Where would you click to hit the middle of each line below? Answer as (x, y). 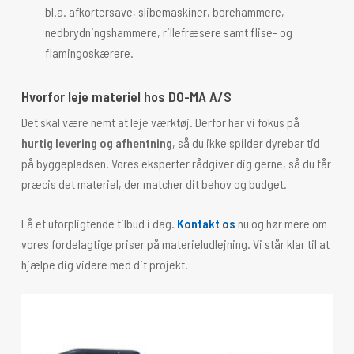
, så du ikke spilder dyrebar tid (246, 143)
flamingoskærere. (89, 53)
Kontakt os (206, 223)
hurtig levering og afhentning (96, 143)
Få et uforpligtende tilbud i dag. (99, 223)
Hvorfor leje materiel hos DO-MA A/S (126, 96)
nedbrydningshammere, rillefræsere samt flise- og (168, 32)
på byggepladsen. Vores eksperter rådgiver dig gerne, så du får (176, 163)
